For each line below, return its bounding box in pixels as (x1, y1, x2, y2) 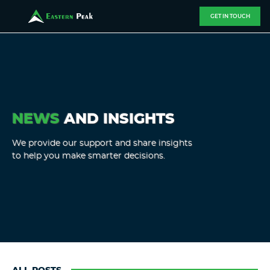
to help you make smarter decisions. (12, 151, 165, 160)
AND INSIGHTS (60, 111, 175, 127)
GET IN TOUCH (210, 13, 250, 19)
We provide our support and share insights (12, 139, 192, 148)
